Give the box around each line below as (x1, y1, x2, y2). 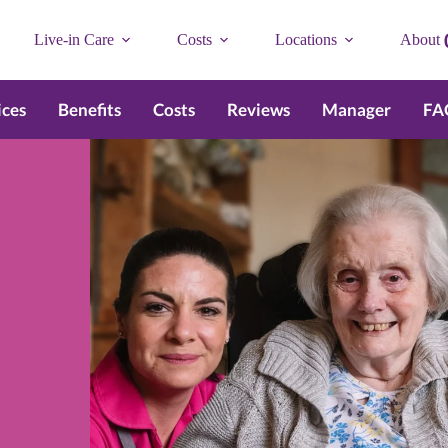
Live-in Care (33, 31, 114, 48)
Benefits (57, 99, 121, 120)
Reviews (226, 99, 290, 120)
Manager (321, 99, 391, 120)
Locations (274, 31, 337, 48)
